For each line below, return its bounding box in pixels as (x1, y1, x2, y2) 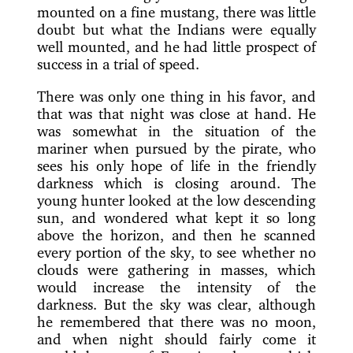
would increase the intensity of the (37, 277, 316, 295)
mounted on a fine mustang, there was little (37, 3, 316, 21)
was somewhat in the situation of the (37, 121, 316, 139)
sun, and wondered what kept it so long (37, 208, 316, 226)
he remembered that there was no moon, (37, 312, 316, 330)
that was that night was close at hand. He (37, 104, 316, 122)
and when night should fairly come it (37, 329, 316, 347)
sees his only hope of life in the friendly (37, 156, 316, 174)
